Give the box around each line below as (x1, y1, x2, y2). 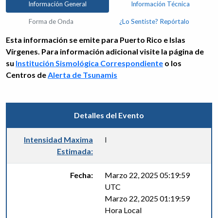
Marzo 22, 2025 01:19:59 (105, 194, 190, 203)
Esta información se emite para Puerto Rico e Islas (6, 35, 185, 44)
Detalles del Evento (74, 110, 144, 120)
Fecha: (70, 170, 93, 180)
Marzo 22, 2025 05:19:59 (105, 170, 190, 180)
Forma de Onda (29, 18, 73, 25)
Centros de (6, 70, 48, 79)
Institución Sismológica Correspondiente (16, 58, 163, 68)
